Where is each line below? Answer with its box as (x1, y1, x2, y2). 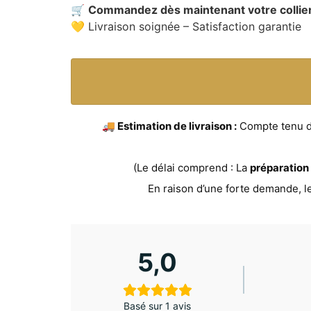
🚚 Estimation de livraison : (102, 119, 237, 133)
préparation (250, 161, 309, 175)
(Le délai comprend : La (133, 161, 250, 175)
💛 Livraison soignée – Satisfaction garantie (71, 19, 301, 34)
